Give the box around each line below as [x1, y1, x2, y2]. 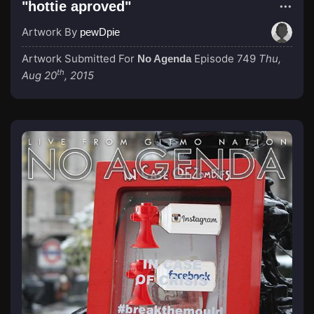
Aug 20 [22, 69, 57, 82]
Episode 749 [194, 52, 256, 65]
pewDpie [80, 26, 120, 38]
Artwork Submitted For [22, 52, 137, 65]
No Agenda [137, 53, 191, 64]
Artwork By [22, 25, 80, 39]
